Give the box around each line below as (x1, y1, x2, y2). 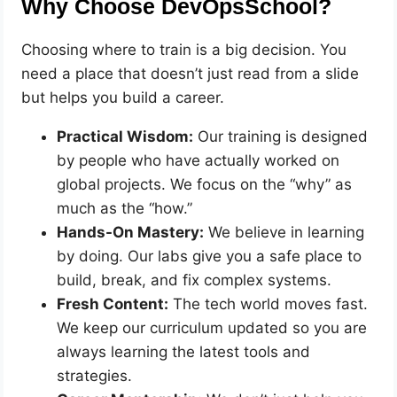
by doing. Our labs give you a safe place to (57, 246, 362, 265)
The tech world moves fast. (168, 294, 369, 313)
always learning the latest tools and (57, 342, 311, 361)
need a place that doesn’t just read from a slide (21, 64, 360, 82)
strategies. (57, 366, 133, 385)
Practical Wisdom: (57, 127, 194, 145)
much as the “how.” (57, 198, 193, 217)
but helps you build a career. (21, 88, 225, 106)
